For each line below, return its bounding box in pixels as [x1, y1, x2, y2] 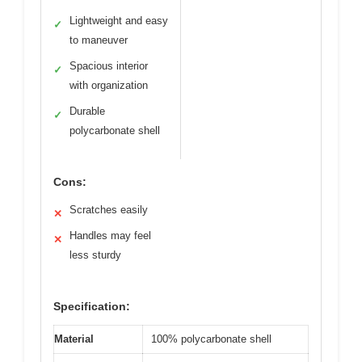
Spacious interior [69, 60, 148, 72]
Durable [69, 105, 105, 117]
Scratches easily [69, 204, 148, 216]
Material [54, 333, 94, 345]
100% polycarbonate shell [151, 333, 271, 345]
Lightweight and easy [69, 15, 168, 27]
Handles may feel [69, 229, 151, 242]
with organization [69, 79, 148, 91]
